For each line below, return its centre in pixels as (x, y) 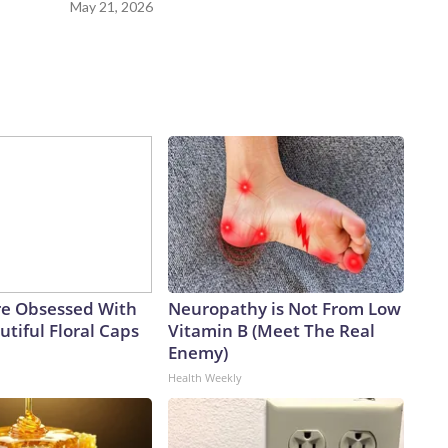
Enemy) (198, 353)
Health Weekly (205, 378)
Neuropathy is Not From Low (284, 309)
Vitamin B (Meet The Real (271, 331)
